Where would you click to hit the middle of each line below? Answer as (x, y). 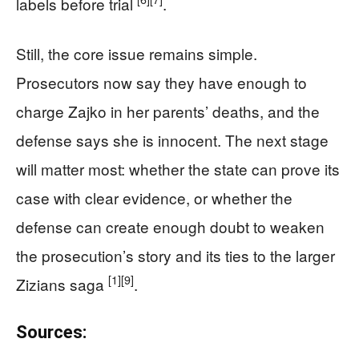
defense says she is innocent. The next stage (172, 139)
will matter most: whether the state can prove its (178, 168)
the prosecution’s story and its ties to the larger (175, 255)
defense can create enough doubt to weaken (170, 226)
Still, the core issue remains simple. (137, 53)
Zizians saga (62, 284)
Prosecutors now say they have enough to (161, 82)
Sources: (51, 332)
